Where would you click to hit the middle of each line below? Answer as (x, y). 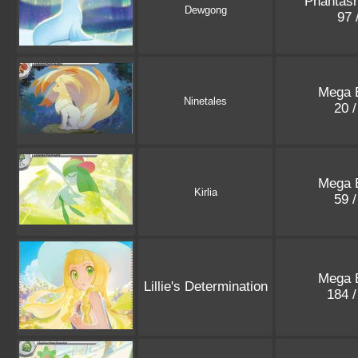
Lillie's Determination (205, 287)
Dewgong (205, 10)
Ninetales (205, 101)
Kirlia (205, 193)
